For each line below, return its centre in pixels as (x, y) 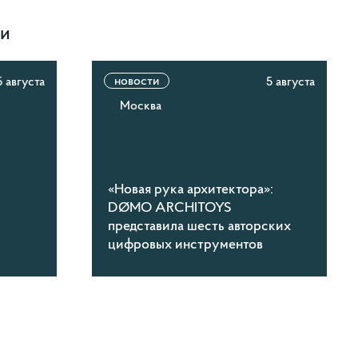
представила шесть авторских (199, 225)
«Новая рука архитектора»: (190, 189)
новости (136, 80)
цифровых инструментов (185, 244)
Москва (140, 105)
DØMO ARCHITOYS (169, 207)
